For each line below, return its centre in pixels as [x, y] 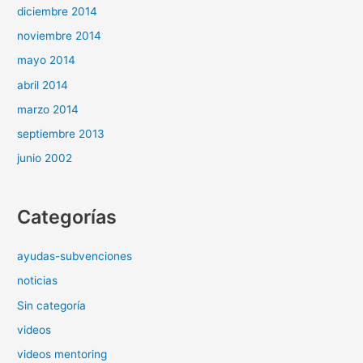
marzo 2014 [48, 109]
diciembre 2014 [58, 11]
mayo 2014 [47, 60]
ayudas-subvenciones [75, 256]
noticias [38, 281]
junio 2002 [45, 158]
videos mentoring [62, 354]
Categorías [67, 217]
